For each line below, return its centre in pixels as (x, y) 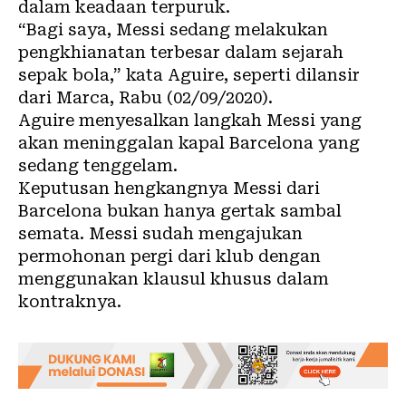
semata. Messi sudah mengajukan (160, 233)
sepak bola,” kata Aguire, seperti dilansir (189, 74)
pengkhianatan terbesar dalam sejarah (181, 52)
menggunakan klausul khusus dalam (174, 278)
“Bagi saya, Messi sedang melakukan (173, 29)
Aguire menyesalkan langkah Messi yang (190, 120)
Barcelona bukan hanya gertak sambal (180, 210)
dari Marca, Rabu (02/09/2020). (145, 97)
